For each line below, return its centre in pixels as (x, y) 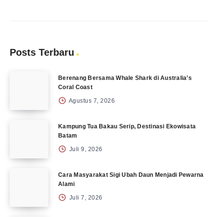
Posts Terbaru (42, 52)
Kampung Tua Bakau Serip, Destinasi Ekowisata (127, 126)
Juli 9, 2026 (85, 149)
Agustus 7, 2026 (91, 101)
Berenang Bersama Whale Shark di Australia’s (125, 78)
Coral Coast (75, 87)
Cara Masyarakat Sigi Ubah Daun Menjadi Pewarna (131, 175)
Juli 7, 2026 (85, 198)
